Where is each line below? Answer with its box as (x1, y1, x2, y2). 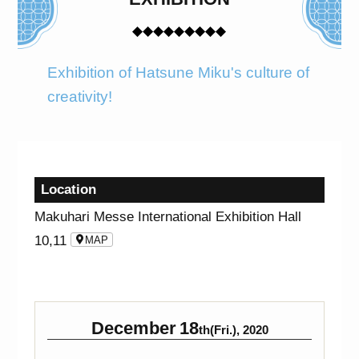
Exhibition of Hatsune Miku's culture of (46, 63, 309, 81)
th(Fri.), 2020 (198, 322, 268, 337)
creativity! (46, 87, 112, 105)
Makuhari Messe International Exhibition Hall (34, 208, 301, 224)
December (91, 317, 176, 338)
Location (40, 181, 96, 197)
